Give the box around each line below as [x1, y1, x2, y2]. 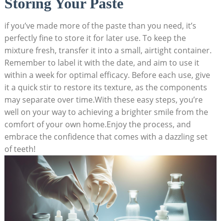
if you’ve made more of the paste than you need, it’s [4, 20, 196, 31]
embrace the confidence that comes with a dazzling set [4, 131, 208, 142]
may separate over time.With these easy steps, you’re [4, 94, 203, 105]
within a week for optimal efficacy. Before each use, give [4, 69, 210, 80]
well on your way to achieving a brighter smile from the [4, 106, 208, 117]
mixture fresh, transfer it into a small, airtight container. [4, 44, 212, 56]
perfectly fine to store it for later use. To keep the [4, 32, 186, 43]
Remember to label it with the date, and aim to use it [4, 57, 199, 68]
